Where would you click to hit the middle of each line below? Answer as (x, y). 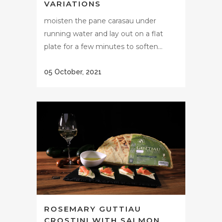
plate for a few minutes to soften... (103, 46)
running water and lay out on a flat (104, 33)
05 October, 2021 (73, 72)
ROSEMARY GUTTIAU (93, 209)
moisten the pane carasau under (100, 21)
